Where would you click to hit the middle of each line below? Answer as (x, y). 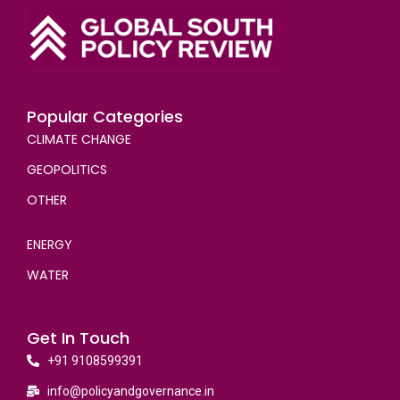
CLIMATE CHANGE (79, 139)
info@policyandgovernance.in (130, 391)
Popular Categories (105, 117)
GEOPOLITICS (67, 170)
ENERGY (50, 245)
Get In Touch (78, 338)
